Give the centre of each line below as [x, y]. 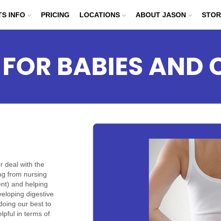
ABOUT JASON [161, 15]
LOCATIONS [99, 15]
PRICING [55, 15]
